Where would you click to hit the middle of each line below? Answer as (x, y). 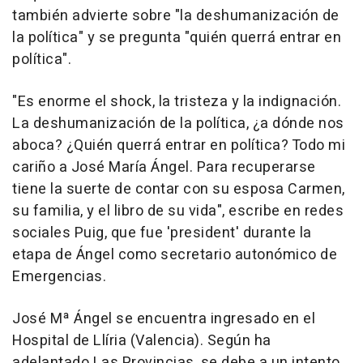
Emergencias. (59, 277)
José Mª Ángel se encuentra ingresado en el (164, 319)
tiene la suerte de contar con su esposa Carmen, (179, 190)
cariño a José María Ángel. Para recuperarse (164, 168)
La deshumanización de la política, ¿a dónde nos (178, 124)
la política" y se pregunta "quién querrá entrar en (177, 38)
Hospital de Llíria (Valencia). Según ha (142, 341)
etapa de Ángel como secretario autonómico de (175, 255)
